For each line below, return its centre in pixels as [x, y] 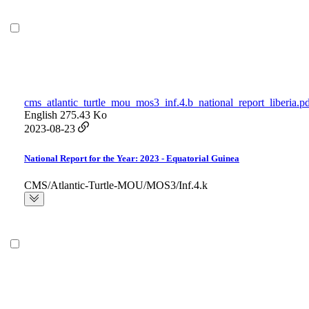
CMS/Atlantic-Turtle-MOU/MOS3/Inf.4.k [116, 186]
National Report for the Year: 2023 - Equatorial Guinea [132, 159]
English [41, 115]
